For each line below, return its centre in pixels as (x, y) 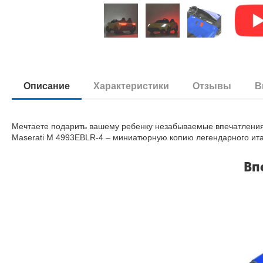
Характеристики (131, 86)
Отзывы (212, 86)
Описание (47, 86)
